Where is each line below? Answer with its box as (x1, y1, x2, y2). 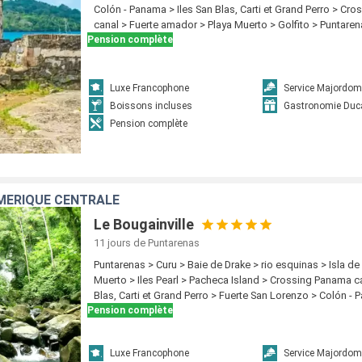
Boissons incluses (110, 99, 193, 112)
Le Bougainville (94, 216, 195, 233)
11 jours (94, 237, 132, 249)
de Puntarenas (133, 237, 200, 249)
